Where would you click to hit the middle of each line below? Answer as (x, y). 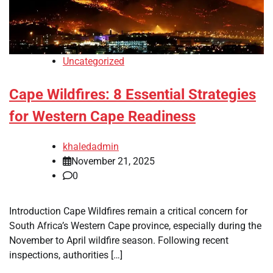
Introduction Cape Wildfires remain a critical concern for (128, 211)
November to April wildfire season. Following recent (119, 241)
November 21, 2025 (113, 161)
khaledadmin (91, 147)
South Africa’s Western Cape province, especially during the (135, 226)
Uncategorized (94, 62)
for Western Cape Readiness (102, 117)
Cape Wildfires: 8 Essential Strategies (133, 95)
